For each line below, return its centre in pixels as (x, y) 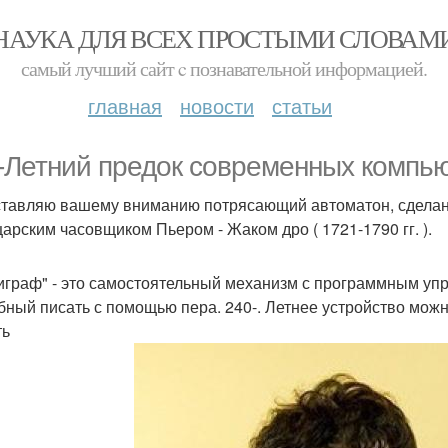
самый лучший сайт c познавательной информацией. (224, 68)
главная (125, 105)
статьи (302, 105)
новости (217, 105)
